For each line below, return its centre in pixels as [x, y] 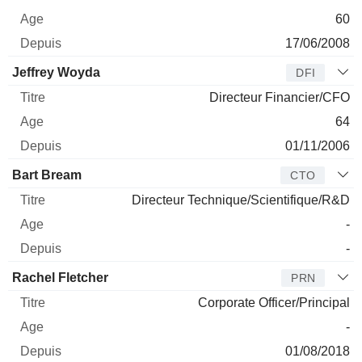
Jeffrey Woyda [56, 72]
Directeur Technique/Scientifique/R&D [241, 200]
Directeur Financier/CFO [280, 97]
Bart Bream [47, 175]
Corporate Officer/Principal [274, 302]
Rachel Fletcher [60, 277]
